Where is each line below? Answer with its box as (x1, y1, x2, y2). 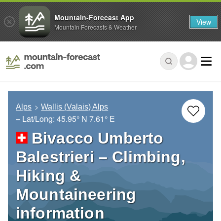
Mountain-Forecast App (54, 12, 134, 22)
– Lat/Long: (16, 113, 57, 125)
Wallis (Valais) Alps (41, 103, 109, 111)
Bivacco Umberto (32, 129, 164, 147)
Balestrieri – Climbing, (16, 148, 185, 166)
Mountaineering (16, 185, 137, 204)
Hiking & (16, 167, 81, 185)
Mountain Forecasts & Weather (54, 22, 137, 31)
